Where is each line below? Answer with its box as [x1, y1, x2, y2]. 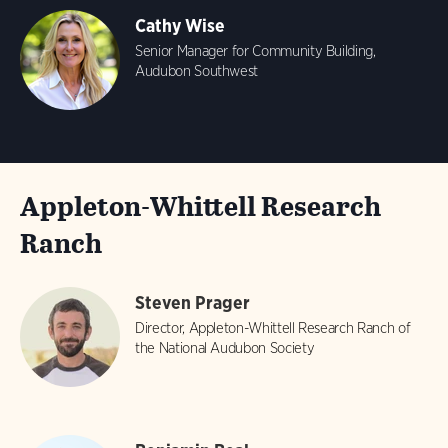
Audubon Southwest [135, 62, 259, 80]
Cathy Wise [135, 15, 225, 36]
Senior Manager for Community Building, [135, 42, 376, 60]
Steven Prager [135, 292, 250, 313]
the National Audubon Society [135, 339, 315, 357]
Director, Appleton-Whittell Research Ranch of [135, 319, 411, 337]
